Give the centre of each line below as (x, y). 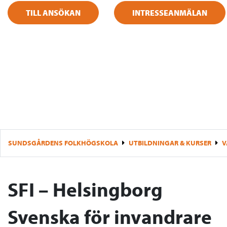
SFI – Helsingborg (85, 189)
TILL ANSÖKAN (53, 13)
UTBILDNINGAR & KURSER (170, 143)
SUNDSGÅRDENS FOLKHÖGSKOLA (63, 143)
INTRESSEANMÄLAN (170, 13)
